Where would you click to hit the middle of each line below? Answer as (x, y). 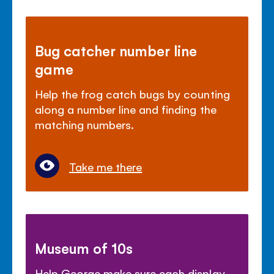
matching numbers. (85, 124)
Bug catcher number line (116, 50)
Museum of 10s (84, 248)
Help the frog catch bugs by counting (132, 94)
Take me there (106, 167)
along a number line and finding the (126, 109)
